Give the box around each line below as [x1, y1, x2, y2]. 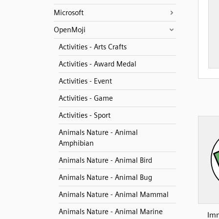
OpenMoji [53, 25, 86, 34]
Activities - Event [58, 77, 112, 86]
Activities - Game [58, 94, 113, 103]
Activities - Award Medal [58, 60, 136, 68]
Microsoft [53, 8, 84, 17]
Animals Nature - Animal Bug [58, 173, 152, 182]
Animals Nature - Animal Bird [58, 156, 152, 165]
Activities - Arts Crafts [58, 43, 127, 51]
